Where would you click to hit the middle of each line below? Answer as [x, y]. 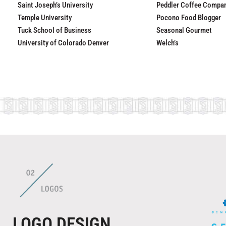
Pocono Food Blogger [189, 17]
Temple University [45, 17]
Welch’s [167, 43]
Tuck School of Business [54, 30]
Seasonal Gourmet [184, 30]
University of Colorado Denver [63, 43]
